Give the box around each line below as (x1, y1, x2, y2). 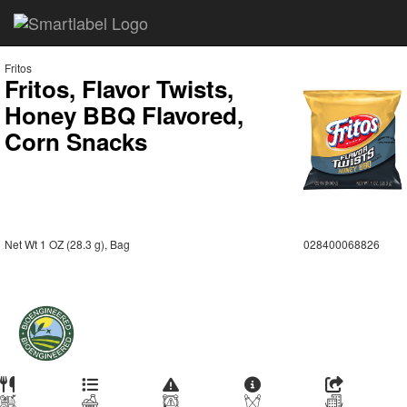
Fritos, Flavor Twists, (5, 72, 233, 105)
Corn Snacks (5, 124, 147, 158)
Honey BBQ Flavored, (5, 98, 243, 132)
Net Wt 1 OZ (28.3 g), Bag (5, 236, 130, 252)
